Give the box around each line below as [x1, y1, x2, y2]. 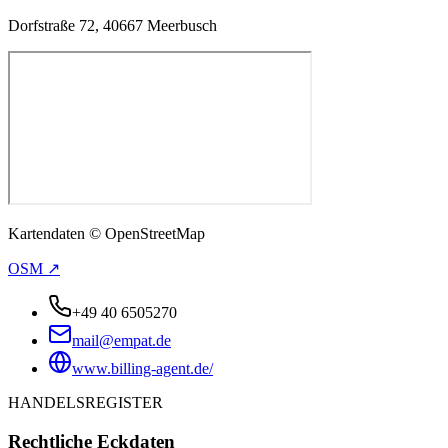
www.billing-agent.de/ [72, 360, 213, 378]
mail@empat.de [72, 332, 171, 350]
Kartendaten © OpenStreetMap [8, 225, 205, 243]
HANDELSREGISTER [8, 394, 163, 412]
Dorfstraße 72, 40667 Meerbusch [8, 17, 217, 35]
